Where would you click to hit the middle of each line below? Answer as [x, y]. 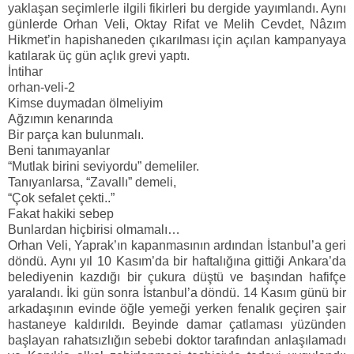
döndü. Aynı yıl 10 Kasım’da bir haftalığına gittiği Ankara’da [177, 262]
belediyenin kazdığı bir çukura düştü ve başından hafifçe [177, 277]
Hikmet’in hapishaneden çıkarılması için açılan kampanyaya [177, 40]
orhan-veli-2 [41, 88]
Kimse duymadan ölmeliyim [85, 104]
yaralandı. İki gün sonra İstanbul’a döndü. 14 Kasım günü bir [177, 293]
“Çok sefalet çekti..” [61, 198]
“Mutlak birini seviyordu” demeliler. [104, 167]
